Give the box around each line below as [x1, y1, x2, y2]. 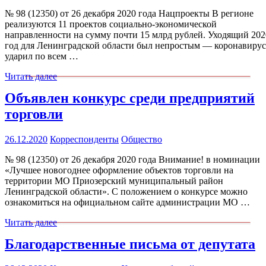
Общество [121, 134, 162, 144]
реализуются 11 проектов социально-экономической [5, 18, 217, 29]
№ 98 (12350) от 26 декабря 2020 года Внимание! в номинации [5, 154, 260, 164]
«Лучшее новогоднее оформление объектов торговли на [5, 164, 233, 175]
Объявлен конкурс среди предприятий [5, 90, 255, 106]
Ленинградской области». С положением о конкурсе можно [5, 186, 248, 197]
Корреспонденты [50, 134, 119, 144]
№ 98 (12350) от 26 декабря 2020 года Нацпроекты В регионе [5, 8, 254, 18]
